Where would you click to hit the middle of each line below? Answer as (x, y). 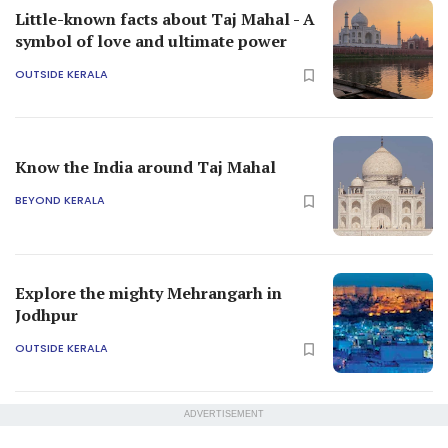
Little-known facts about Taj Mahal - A (165, 18)
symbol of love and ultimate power (151, 40)
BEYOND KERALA (60, 200)
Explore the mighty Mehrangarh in (148, 292)
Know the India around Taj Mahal (145, 166)
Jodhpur (46, 314)
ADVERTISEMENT (224, 413)
